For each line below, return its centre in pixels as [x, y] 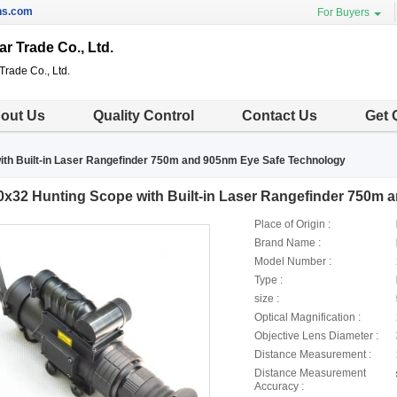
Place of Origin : [292, 224]
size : [266, 299]
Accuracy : [279, 386]
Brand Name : [287, 243]
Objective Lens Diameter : [316, 336]
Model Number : [292, 261]
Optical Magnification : [307, 317]
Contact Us [280, 116]
